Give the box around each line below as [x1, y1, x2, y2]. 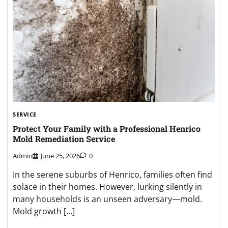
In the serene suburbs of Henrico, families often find [13, 168, 212, 180]
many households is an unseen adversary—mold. [13, 193, 202, 205]
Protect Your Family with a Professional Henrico [13, 123, 201, 134]
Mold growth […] [13, 205, 75, 217]
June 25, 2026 [41, 151, 80, 160]
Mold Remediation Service [13, 133, 115, 145]
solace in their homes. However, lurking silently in [13, 181, 202, 192]
